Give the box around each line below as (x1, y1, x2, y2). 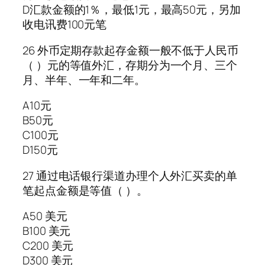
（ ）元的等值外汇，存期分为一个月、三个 (22, 57, 237, 73)
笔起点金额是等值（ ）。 (22, 182, 148, 198)
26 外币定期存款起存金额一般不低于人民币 (22, 42, 238, 58)
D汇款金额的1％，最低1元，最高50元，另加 (22, 2, 241, 18)
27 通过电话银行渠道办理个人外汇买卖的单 (22, 167, 237, 183)
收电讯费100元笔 (22, 17, 107, 33)
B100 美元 (22, 223, 71, 239)
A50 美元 (22, 208, 67, 224)
